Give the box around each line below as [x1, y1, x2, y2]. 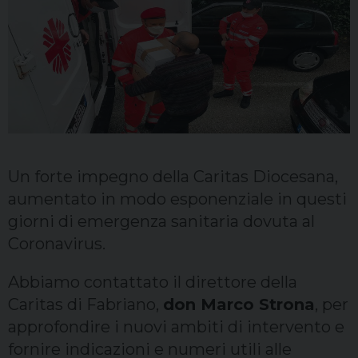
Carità [12, 96, 59, 115]
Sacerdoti [12, 16, 88, 35]
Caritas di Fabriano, [8, 295, 163, 315]
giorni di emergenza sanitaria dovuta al [8, 212, 315, 232]
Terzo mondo [12, 136, 116, 155]
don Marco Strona [163, 295, 315, 315]
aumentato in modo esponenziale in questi [8, 189, 347, 209]
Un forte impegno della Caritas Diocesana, [8, 167, 338, 187]
